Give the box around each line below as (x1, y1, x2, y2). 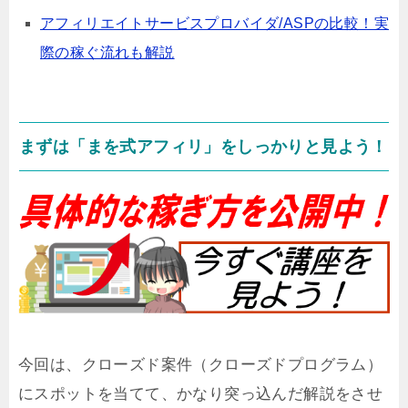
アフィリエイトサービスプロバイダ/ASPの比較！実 (40, 15, 389, 31)
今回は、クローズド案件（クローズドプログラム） (18, 355, 383, 373)
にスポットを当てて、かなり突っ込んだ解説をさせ (18, 384, 383, 403)
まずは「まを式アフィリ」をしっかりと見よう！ (19, 137, 388, 156)
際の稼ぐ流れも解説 (40, 44, 175, 60)
